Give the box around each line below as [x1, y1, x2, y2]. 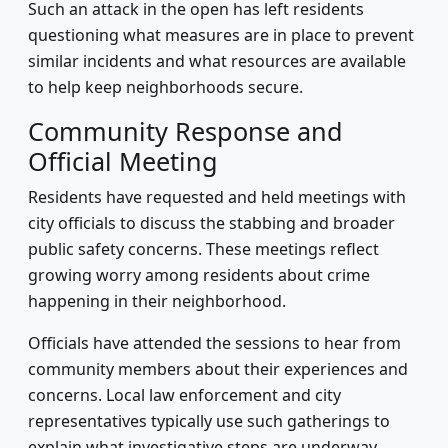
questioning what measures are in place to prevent [28, 24, 414, 46]
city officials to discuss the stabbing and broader [28, 212, 395, 234]
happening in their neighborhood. [28, 290, 286, 312]
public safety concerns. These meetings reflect [28, 238, 379, 260]
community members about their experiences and [28, 358, 408, 380]
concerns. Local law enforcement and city [28, 384, 341, 406]
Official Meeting [28, 144, 218, 178]
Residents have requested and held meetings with [28, 186, 406, 208]
